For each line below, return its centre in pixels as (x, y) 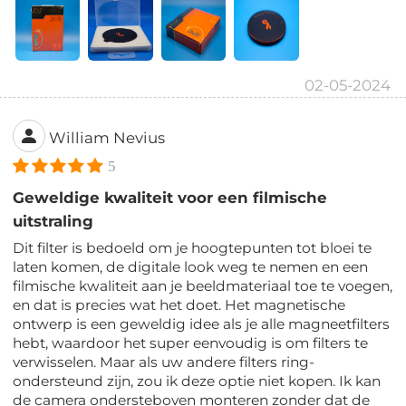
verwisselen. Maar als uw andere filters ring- (164, 362)
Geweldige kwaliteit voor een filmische (170, 198)
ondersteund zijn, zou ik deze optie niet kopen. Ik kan (197, 382)
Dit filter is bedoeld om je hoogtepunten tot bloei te (193, 248)
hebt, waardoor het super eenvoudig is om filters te (191, 343)
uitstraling (53, 222)
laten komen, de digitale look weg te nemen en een (191, 267)
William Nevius (107, 138)
